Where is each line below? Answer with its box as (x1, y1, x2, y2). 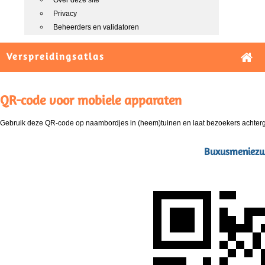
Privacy (53, 9, 77, 18)
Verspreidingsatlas (7, 51, 105, 62)
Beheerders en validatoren (53, 23, 139, 31)
